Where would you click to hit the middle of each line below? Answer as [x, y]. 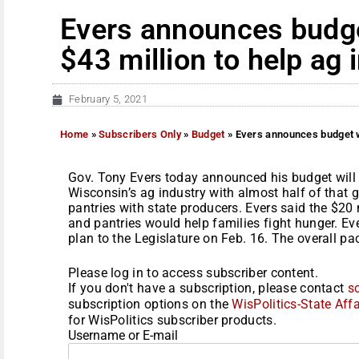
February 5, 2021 [108, 99]
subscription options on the [150, 304]
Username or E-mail [123, 335]
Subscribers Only [140, 134]
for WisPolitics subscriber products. [172, 320]
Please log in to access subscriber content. [193, 272]
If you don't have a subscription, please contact [208, 288]
